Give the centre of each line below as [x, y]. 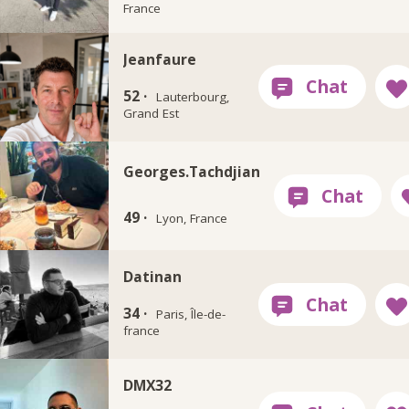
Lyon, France [192, 218]
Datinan [152, 277]
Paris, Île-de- [191, 315]
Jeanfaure [159, 59]
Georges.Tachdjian [191, 172]
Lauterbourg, [193, 96]
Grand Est [151, 113]
